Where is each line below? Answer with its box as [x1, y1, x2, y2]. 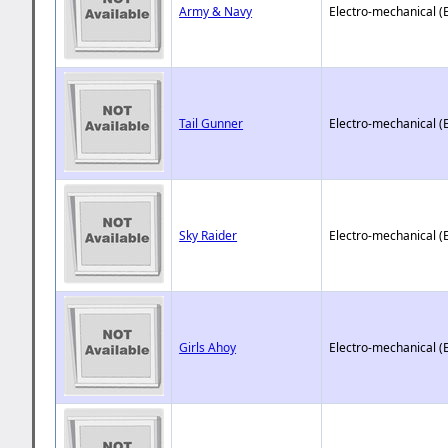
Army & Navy [179, 2, 253, 20]
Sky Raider [179, 226, 238, 244]
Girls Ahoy [179, 338, 237, 356]
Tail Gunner [179, 114, 244, 132]
